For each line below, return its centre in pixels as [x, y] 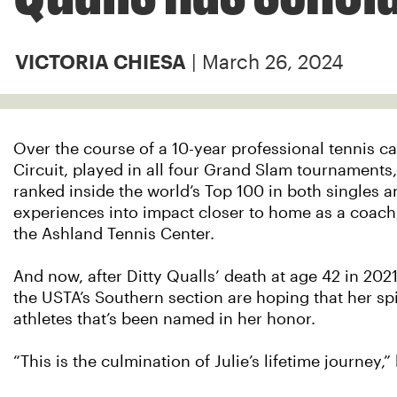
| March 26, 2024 [265, 62]
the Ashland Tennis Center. [114, 234]
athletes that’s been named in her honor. [164, 319]
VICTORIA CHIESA [101, 62]
